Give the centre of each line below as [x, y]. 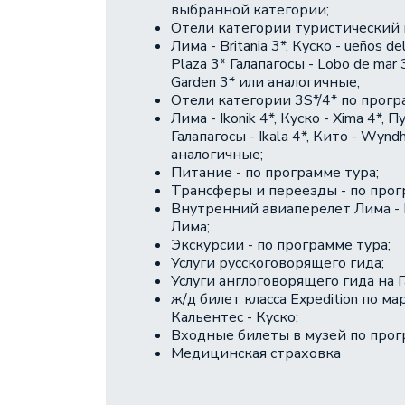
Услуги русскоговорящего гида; [278, 263]
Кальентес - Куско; [235, 317]
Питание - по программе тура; [275, 173]
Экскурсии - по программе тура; [281, 245]
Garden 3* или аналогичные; [265, 82]
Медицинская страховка [256, 353]
